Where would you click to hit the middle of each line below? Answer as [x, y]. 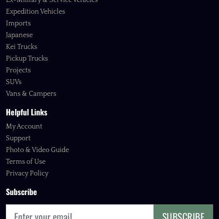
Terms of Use [26, 162]
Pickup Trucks [27, 59]
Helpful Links [27, 112]
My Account [24, 127]
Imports [18, 24]
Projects [18, 71]
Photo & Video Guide [37, 150]
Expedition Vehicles [35, 12]
